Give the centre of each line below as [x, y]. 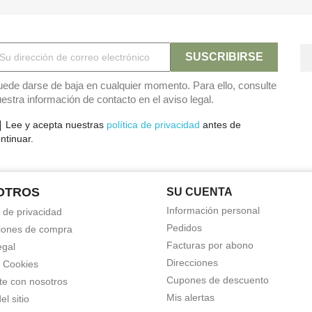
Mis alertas [190, 297]
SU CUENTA [200, 192]
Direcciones [192, 263]
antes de [220, 125]
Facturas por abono [210, 245]
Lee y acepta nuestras [56, 125]
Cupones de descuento [218, 280]
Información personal [213, 210]
